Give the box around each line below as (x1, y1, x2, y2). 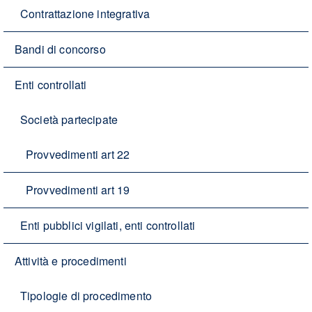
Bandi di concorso (15, 41, 106, 58)
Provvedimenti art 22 (26, 146, 130, 163)
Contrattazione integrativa (20, 6, 150, 22)
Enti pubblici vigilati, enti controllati (20, 217, 196, 234)
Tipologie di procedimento (20, 288, 152, 304)
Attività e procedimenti (15, 253, 127, 270)
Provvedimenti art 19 (26, 182, 130, 198)
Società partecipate (20, 111, 118, 128)
